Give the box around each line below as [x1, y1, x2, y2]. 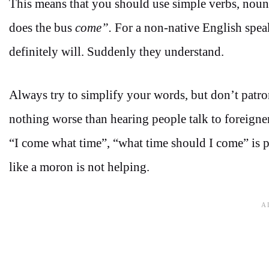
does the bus [9, 20, 75, 35]
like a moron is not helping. [9, 159, 150, 174]
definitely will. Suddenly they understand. [9, 44, 224, 59]
